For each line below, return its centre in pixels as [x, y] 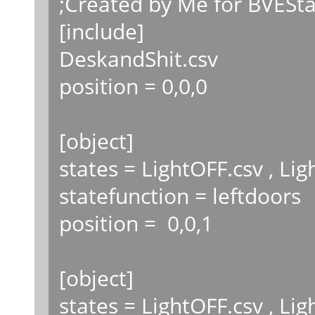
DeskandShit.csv [138, 58]
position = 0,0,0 [133, 85]
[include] [101, 31]
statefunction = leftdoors [180, 195]
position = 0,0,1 [136, 223]
